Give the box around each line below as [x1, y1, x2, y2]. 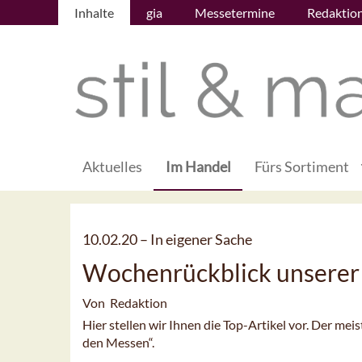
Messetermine [195, 5, 275, 20]
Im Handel [166, 158, 231, 176]
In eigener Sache [150, 230, 252, 249]
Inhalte [74, 5, 114, 20]
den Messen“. [82, 335, 154, 351]
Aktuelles [82, 158, 142, 176]
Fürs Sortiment [255, 158, 349, 176]
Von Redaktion [82, 295, 167, 311]
